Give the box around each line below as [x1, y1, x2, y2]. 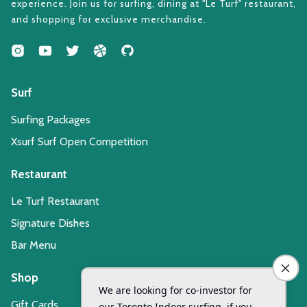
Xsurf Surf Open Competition [11, 134, 148, 148]
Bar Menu [11, 238, 56, 251]
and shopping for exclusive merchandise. [11, 13, 206, 25]
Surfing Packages [11, 112, 90, 126]
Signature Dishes [11, 216, 90, 230]
